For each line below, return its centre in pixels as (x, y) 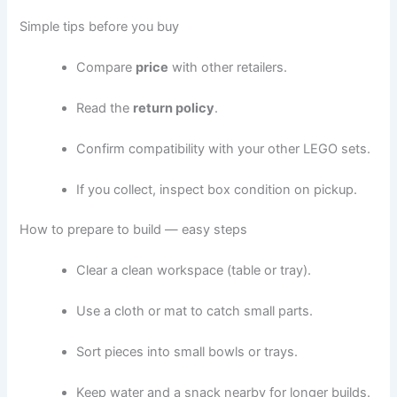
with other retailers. (228, 67)
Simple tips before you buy (100, 27)
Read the (105, 108)
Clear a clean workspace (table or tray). (194, 271)
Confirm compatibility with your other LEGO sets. (224, 148)
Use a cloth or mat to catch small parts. (195, 311)
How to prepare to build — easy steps (134, 230)
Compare (106, 67)
